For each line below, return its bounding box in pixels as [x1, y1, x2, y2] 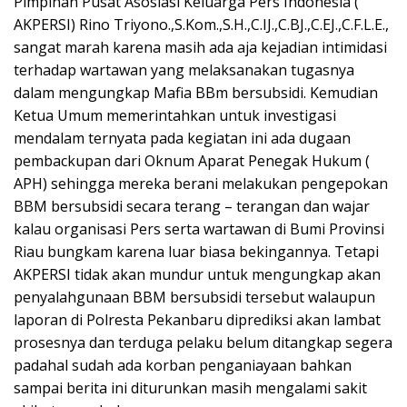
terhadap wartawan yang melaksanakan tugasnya [14, 60, 354, 81]
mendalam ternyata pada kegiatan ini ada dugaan [14, 128, 351, 149]
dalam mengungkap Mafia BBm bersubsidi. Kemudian [14, 83, 378, 104]
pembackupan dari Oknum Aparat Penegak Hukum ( [14, 151, 370, 172]
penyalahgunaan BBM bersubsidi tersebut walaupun [14, 287, 375, 308]
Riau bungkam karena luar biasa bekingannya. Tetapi [14, 242, 379, 263]
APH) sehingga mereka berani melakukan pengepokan [14, 174, 388, 194]
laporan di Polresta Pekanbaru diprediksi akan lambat [14, 310, 381, 331]
